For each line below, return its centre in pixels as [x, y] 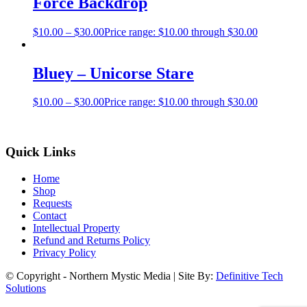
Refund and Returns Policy [91, 240]
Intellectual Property [76, 228]
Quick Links [40, 152]
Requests [52, 203]
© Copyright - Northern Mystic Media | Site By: [111, 275]
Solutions [26, 288]
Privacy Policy [64, 252]
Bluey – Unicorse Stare [113, 73]
